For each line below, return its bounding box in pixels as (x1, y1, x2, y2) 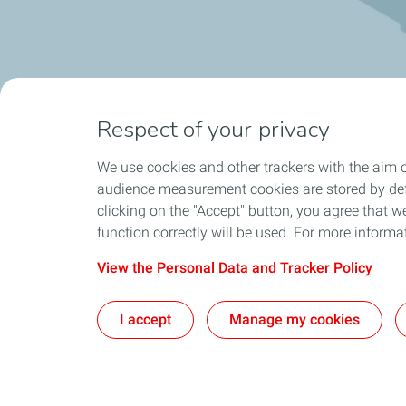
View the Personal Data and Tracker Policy (97, 259, 372, 276)
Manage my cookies (229, 311, 360, 328)
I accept (120, 311, 171, 328)
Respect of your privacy (97, 114, 331, 145)
